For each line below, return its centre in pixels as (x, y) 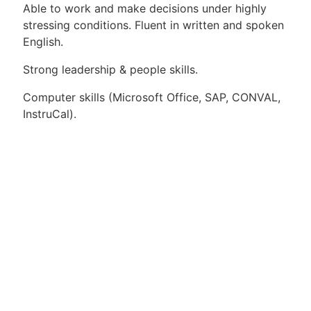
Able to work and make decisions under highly (145, 9)
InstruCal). (50, 114)
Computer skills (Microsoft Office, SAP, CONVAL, (152, 98)
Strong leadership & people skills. (110, 70)
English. (43, 42)
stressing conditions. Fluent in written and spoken (153, 25)
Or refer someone (155, 220)
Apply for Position (155, 195)
